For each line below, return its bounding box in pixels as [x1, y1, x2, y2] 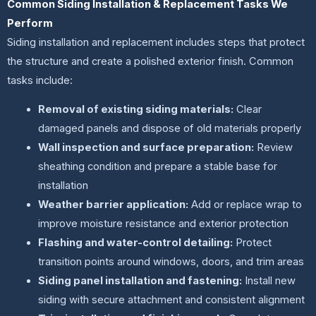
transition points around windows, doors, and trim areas [38, 255, 305, 269]
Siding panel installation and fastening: [38, 274, 243, 288]
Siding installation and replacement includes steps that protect [7, 35, 305, 49]
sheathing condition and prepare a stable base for [38, 160, 278, 174]
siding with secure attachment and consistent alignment [38, 293, 305, 307]
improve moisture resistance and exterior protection [38, 217, 289, 231]
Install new [242, 274, 296, 288]
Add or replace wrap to [188, 198, 303, 212]
